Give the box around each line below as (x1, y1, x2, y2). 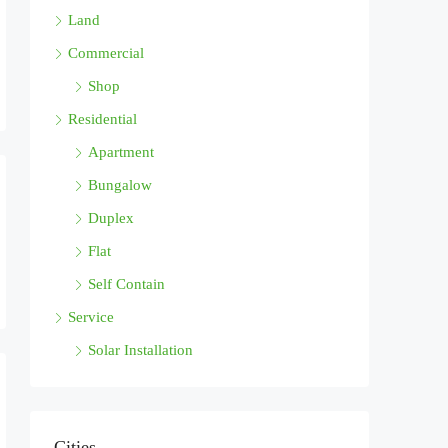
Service (68, 309, 114, 326)
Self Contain (88, 276, 165, 293)
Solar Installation (88, 342, 193, 359)
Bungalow (88, 177, 152, 194)
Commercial (68, 45, 144, 62)
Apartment (88, 144, 154, 161)
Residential (68, 111, 137, 128)
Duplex (88, 210, 134, 227)
